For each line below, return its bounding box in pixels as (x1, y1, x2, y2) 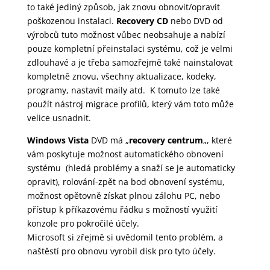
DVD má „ (88, 134, 129, 146)
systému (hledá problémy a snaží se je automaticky (27, 162, 235, 174)
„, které (202, 134, 232, 146)
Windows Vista (27, 134, 89, 146)
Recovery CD (116, 14, 168, 27)
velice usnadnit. (27, 111, 91, 124)
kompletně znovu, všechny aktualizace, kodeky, (27, 70, 216, 82)
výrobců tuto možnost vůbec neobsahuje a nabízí (27, 28, 225, 40)
